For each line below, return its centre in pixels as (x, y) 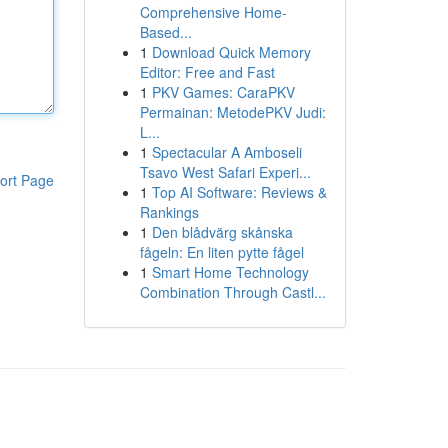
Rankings (169, 212)
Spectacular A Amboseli (226, 152)
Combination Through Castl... (232, 292)
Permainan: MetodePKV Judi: (232, 112)
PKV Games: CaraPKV (223, 92)
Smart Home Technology (230, 272)
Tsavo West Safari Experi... (225, 172)
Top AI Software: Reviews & (239, 192)
